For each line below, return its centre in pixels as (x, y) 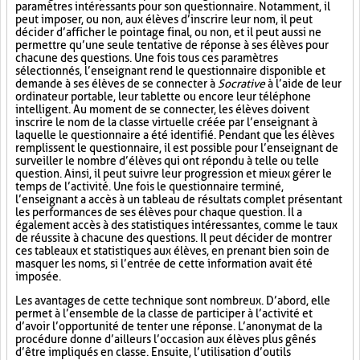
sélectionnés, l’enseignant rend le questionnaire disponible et (170, 71)
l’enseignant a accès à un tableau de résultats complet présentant (179, 199)
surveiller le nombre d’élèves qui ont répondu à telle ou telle (167, 161)
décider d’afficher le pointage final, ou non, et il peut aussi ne (168, 32)
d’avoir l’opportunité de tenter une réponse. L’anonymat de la (169, 326)
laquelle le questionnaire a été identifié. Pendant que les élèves (175, 135)
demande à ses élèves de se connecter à (117, 84)
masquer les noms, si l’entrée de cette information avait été (164, 264)
